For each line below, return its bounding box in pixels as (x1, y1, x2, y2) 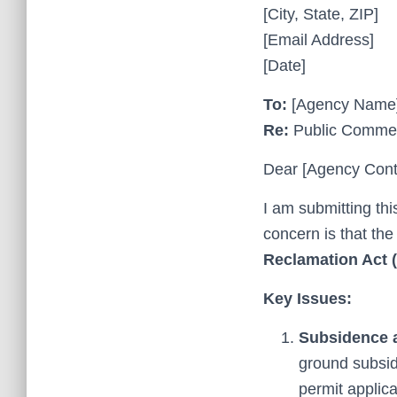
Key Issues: (263, 290, 352, 307)
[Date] (263, 57, 306, 74)
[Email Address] (263, 31, 374, 49)
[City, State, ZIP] (263, 5, 378, 23)
